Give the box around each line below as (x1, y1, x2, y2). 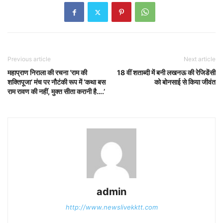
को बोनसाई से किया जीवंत (154, 78, 216, 87)
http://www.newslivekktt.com (65, 203, 158, 212)
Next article (184, 55, 216, 63)
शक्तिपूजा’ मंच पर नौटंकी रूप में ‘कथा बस (7, 78, 106, 87)
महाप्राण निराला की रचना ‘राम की (7, 68, 87, 77)
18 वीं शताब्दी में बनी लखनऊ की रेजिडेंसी (117, 68, 216, 77)
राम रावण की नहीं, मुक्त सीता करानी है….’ (7, 87, 105, 96)
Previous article (7, 55, 51, 63)
